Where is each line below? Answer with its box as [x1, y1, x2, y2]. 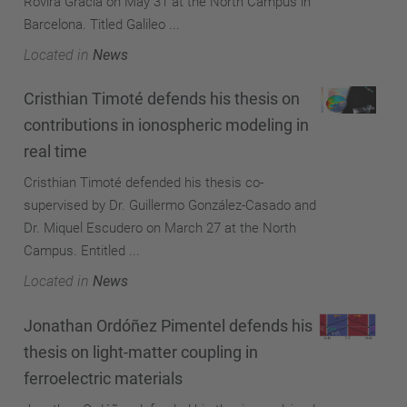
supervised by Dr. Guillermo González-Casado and [24, 197, 316, 213]
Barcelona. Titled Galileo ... [24, 15, 180, 33]
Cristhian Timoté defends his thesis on [24, 89, 300, 108]
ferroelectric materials [24, 368, 183, 388]
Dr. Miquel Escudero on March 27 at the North [24, 220, 296, 236]
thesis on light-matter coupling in [24, 342, 258, 362]
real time [24, 142, 87, 161]
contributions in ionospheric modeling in [24, 115, 309, 134]
